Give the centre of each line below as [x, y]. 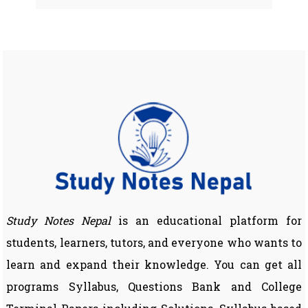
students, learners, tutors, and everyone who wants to [154, 242]
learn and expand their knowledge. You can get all [154, 264]
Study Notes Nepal [59, 220]
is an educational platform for [207, 220]
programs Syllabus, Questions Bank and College [154, 286]
